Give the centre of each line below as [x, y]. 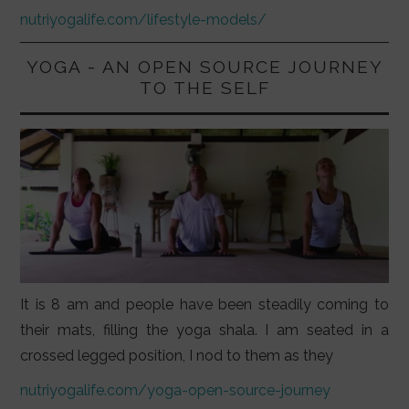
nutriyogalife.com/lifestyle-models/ [144, 20]
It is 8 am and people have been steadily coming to [204, 304]
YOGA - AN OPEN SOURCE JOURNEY [204, 67]
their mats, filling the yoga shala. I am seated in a [204, 330]
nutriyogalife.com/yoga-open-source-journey [176, 390]
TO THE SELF [204, 88]
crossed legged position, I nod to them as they [177, 355]
